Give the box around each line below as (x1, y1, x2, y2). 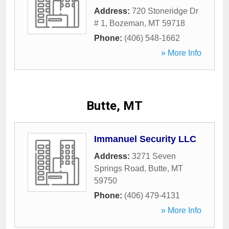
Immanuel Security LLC (94, 134, 196, 144)
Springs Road (94, 164, 144, 173)
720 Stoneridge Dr (132, 7, 198, 15)
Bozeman (109, 19, 144, 28)
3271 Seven (132, 152, 176, 161)
